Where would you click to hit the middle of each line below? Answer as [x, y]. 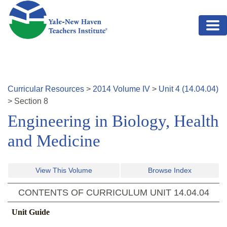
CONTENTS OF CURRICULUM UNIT [96, 193]
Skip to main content [44, 6]
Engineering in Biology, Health [113, 121]
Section [29, 101]
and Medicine [54, 141]
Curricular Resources [46, 89]
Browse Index [170, 171]
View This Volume [64, 171]
